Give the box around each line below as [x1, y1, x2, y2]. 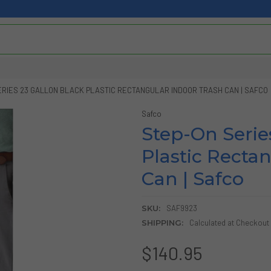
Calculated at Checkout [189, 217, 269, 227]
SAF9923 [166, 203, 197, 213]
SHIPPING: [141, 217, 183, 227]
